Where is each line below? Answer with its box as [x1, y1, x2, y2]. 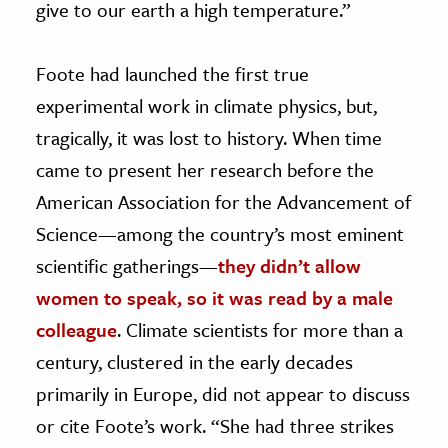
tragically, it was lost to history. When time [36, 123, 382, 151]
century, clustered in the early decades [36, 347, 353, 375]
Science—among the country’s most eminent [36, 219, 404, 247]
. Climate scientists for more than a [117, 315, 403, 343]
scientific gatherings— [36, 251, 218, 279]
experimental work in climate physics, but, [36, 91, 377, 119]
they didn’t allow [218, 251, 361, 279]
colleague [36, 315, 117, 343]
